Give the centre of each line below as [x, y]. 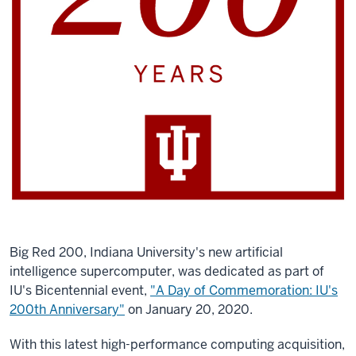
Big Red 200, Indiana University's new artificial [146, 252]
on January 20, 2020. [190, 310]
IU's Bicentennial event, [78, 290]
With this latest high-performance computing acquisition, [177, 344]
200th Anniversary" [67, 310]
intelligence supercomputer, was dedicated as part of [167, 271]
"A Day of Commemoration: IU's [244, 290]
